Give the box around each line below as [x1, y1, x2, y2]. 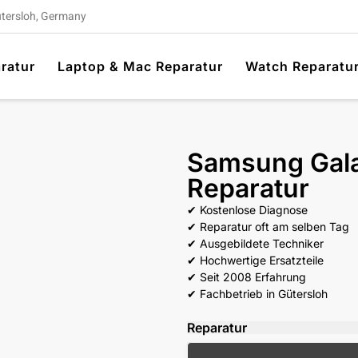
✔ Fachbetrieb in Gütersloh [187, 286, 328, 300]
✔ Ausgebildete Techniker [187, 236, 324, 250]
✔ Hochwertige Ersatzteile [187, 253, 324, 267]
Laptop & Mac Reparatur [57, 58, 223, 74]
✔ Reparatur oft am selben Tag [187, 219, 349, 233]
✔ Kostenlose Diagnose [187, 202, 308, 217]
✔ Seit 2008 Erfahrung [187, 269, 306, 284]
